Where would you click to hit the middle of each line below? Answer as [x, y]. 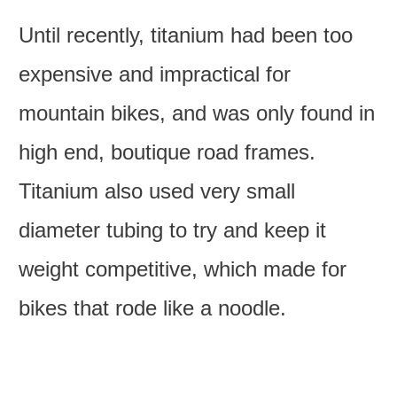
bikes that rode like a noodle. [153, 308]
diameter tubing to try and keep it [173, 230]
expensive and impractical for [155, 74]
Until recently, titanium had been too [186, 35]
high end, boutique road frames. [167, 152]
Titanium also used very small [157, 191]
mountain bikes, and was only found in [197, 113]
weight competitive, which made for [183, 269]
